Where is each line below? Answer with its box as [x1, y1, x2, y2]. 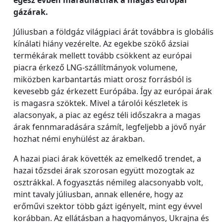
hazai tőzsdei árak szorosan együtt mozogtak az [13, 165, 195, 176]
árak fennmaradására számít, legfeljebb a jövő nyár [13, 121, 206, 132]
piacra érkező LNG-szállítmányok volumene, [13, 62, 177, 73]
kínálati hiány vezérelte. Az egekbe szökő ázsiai [13, 38, 189, 49]
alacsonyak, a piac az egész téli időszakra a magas [13, 110, 201, 120]
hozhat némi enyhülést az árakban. [13, 133, 145, 144]
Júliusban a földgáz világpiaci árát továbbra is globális [13, 26, 214, 37]
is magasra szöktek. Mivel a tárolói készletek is [13, 98, 188, 109]
